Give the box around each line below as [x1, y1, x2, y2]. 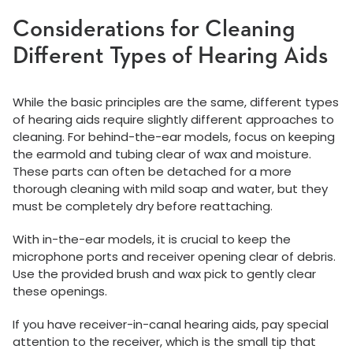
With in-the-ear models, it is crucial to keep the [13, 231, 291, 248]
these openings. [13, 283, 107, 300]
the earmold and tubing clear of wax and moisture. [13, 146, 311, 163]
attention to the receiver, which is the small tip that [13, 333, 316, 351]
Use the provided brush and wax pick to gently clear [13, 266, 316, 283]
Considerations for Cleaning [13, 18, 295, 43]
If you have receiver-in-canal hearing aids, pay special [13, 316, 329, 333]
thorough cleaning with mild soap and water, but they [13, 180, 328, 198]
